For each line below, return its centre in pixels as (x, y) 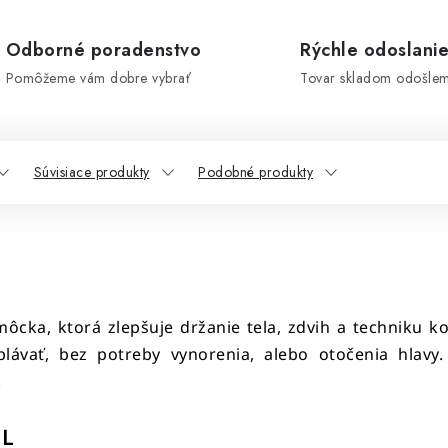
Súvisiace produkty (91, 172)
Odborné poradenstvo (103, 50)
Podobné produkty (255, 172)
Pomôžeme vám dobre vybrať (98, 78)
